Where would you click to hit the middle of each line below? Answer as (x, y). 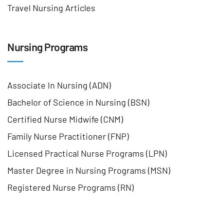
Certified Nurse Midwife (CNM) (65, 119)
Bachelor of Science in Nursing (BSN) (78, 102)
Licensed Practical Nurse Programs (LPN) (87, 153)
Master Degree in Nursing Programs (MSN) (89, 170)
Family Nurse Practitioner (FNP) (68, 136)
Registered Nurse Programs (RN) (71, 187)
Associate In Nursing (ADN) (59, 85)
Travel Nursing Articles (51, 8)
